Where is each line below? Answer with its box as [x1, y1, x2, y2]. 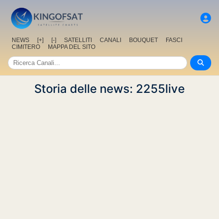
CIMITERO [12, 44, 40, 51]
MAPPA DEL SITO [48, 44, 95, 51]
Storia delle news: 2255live [34, 82, 185, 96]
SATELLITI [64, 37, 92, 44]
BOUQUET [129, 37, 158, 44]
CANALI [100, 37, 121, 44]
